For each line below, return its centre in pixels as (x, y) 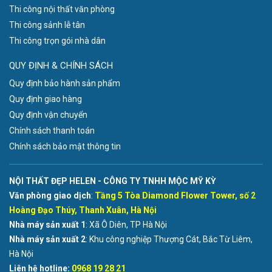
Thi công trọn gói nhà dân (57, 41)
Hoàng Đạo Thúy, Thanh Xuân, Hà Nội (83, 210)
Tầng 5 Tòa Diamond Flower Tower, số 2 (175, 196)
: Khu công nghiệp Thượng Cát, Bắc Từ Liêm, (169, 240)
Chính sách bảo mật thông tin (65, 147)
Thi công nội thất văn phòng (62, 9)
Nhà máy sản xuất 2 (47, 240)
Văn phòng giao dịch (50, 196)
